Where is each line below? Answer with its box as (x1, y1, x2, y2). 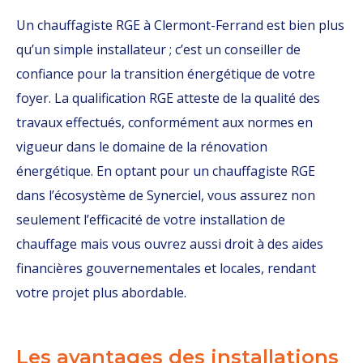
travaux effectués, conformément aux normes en (16, 113, 313, 131)
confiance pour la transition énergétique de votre (16, 65, 315, 83)
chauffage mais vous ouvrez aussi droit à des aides (16, 235, 323, 253)
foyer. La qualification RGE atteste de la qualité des (16, 89, 320, 107)
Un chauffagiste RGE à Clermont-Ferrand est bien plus (16, 16, 344, 34)
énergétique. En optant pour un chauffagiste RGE (16, 162, 315, 180)
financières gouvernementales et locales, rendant (16, 259, 316, 277)
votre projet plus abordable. (16, 284, 186, 301)
